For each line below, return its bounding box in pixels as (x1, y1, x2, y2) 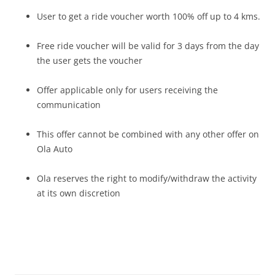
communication (37, 99, 101, 110)
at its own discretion (37, 187, 120, 199)
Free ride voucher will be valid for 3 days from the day (37, 40, 259, 52)
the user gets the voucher (37, 55, 142, 66)
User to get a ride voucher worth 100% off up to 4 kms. (37, 10, 260, 22)
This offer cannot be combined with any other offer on (37, 128, 259, 140)
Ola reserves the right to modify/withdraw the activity (37, 172, 257, 184)
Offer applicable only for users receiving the (37, 84, 218, 96)
